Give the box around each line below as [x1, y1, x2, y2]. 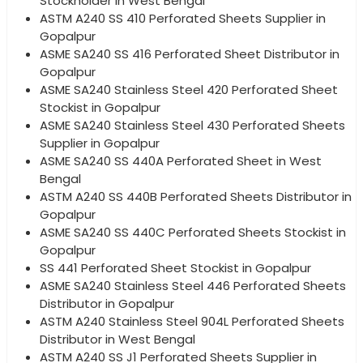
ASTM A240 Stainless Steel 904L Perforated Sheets [40, 312, 344, 330]
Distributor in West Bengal [40, 330, 195, 348]
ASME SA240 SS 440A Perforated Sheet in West [40, 152, 322, 169]
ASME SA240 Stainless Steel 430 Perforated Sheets [40, 116, 345, 134]
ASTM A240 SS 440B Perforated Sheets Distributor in [40, 187, 352, 205]
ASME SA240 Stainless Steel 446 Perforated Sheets [40, 276, 346, 294]
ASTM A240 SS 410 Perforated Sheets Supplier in [40, 9, 326, 27]
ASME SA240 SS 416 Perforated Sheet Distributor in [40, 45, 340, 62]
